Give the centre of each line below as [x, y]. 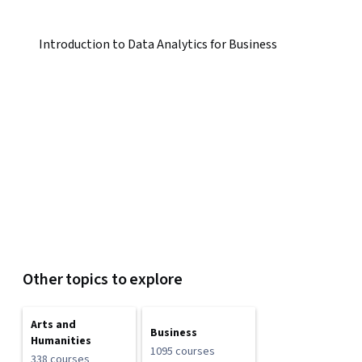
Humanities [61, 341]
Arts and [53, 325]
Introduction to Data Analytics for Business [158, 44]
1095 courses [183, 351]
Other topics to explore [103, 280]
